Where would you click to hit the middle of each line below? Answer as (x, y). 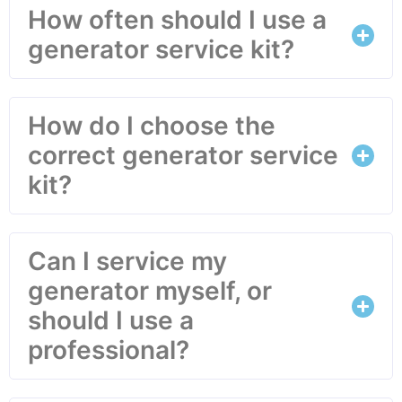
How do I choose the (152, 126)
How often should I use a (177, 20)
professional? (109, 350)
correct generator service (183, 156)
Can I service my (127, 262)
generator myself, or (150, 291)
